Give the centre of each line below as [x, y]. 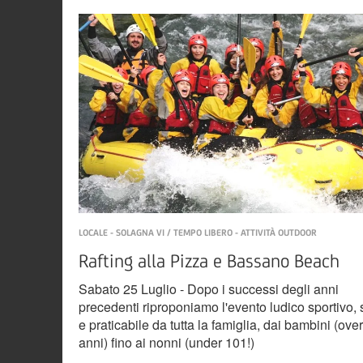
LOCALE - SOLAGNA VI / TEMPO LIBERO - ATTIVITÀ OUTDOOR [198, 233]
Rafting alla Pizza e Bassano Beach [209, 261]
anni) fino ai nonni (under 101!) [167, 343]
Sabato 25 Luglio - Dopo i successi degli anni [209, 289]
